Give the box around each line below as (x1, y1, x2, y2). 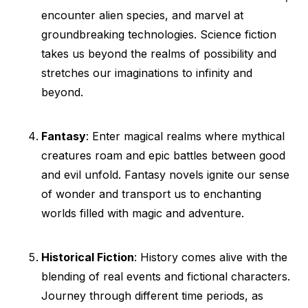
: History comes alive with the (134, 250, 287, 264)
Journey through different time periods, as (41, 289, 263, 302)
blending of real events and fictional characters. (41, 269, 290, 283)
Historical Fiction (41, 250, 134, 264)
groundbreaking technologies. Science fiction (41, 27, 276, 41)
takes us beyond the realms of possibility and (41, 47, 276, 60)
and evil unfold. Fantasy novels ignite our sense (41, 168, 289, 181)
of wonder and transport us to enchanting (41, 187, 261, 201)
